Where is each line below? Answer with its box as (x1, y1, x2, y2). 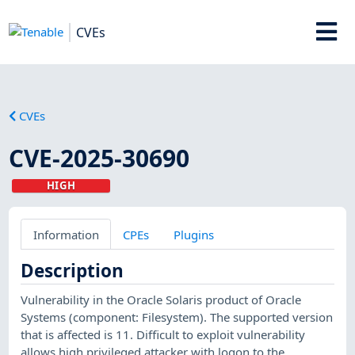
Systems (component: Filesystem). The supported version (21, 308, 334, 325)
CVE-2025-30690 (9, 141, 190, 174)
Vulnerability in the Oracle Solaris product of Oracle (21, 291, 302, 307)
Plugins (173, 226, 214, 242)
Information (32, 226, 99, 242)
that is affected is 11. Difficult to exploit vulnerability (21, 326, 306, 342)
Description (21, 258, 124, 283)
